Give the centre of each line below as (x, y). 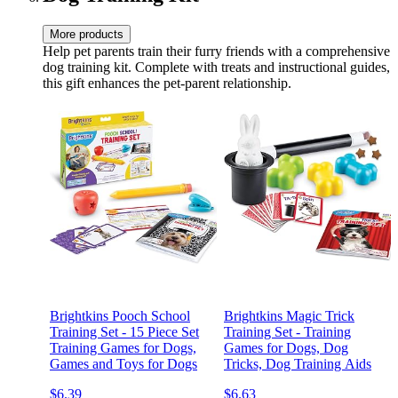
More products (87, 35)
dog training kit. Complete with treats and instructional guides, (216, 68)
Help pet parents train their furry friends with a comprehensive (216, 52)
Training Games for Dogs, (123, 348)
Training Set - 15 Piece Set (124, 332)
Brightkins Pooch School (120, 316)
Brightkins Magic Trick (289, 316)
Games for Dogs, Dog (286, 348)
